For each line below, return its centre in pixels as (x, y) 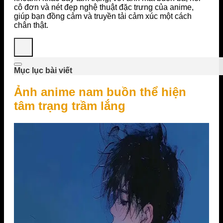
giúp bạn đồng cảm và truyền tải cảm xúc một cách (103, 16)
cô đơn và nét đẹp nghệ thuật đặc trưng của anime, (104, 7)
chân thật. (31, 25)
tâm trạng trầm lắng (70, 106)
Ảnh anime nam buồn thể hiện (100, 92)
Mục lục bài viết (43, 70)
